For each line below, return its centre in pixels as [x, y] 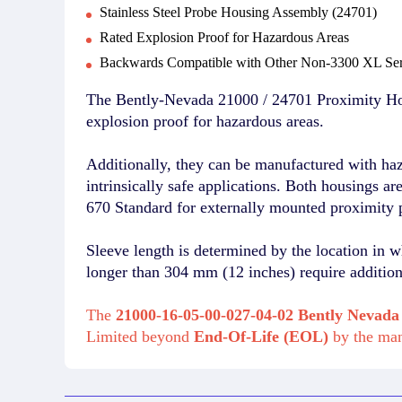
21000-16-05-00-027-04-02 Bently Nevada [258, 315]
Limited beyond [140, 336]
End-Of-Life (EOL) [263, 336]
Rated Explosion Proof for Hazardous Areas [224, 37]
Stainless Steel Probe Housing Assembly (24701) [238, 12]
